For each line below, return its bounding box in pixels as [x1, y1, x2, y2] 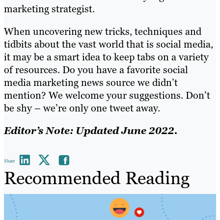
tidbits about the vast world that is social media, [4, 37, 213, 51]
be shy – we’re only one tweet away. [4, 101, 160, 114]
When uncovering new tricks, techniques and [4, 25, 201, 38]
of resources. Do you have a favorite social [4, 63, 188, 76]
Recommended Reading [4, 166, 190, 190]
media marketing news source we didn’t [4, 76, 178, 89]
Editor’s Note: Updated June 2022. [4, 124, 178, 137]
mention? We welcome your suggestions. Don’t [4, 88, 210, 102]
